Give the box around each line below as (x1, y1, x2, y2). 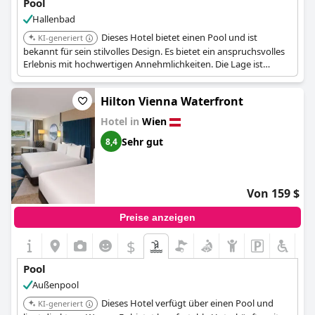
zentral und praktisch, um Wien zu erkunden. (23, 70, 210, 83)
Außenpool (32, 278, 79, 291)
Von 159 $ (247, 186, 300, 201)
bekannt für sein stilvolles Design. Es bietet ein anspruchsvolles (23, 45, 285, 58)
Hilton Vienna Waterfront (101, 94, 243, 109)
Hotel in (101, 115, 142, 128)
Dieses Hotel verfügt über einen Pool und (101, 297, 274, 309)
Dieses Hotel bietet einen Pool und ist (101, 31, 257, 44)
